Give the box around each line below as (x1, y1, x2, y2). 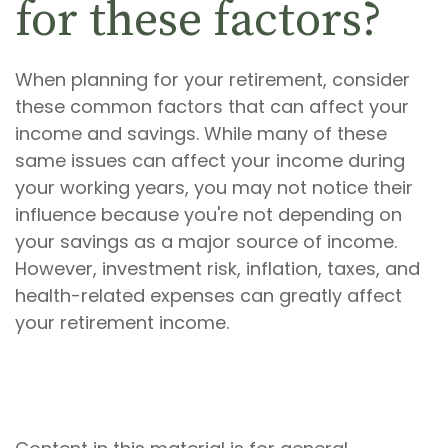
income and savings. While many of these (15, 120, 387, 146)
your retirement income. (15, 309, 229, 335)
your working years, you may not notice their (15, 174, 413, 200)
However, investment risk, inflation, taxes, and (15, 255, 420, 281)
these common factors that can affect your (15, 93, 409, 119)
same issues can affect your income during (15, 147, 405, 173)
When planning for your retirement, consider (15, 66, 410, 92)
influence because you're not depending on (15, 201, 402, 227)
